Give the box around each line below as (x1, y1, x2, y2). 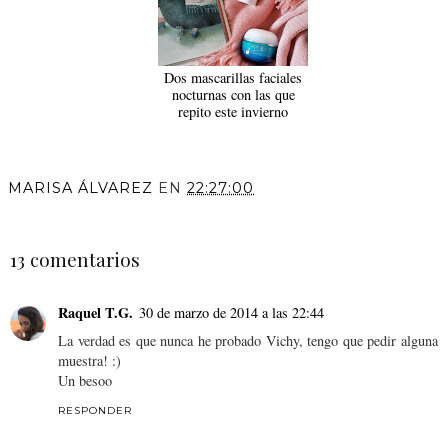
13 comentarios (10, 247, 140, 273)
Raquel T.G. (58, 301, 133, 323)
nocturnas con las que (171, 85, 295, 105)
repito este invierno (178, 102, 288, 122)
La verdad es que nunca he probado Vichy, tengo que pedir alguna (58, 330, 438, 350)
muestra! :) (58, 350, 121, 370)
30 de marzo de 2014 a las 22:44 (139, 302, 324, 322)
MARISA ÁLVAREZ (8, 179, 153, 198)
